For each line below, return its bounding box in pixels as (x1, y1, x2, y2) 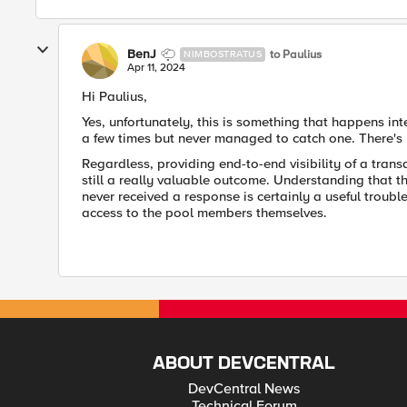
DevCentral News (188, 380, 301, 398)
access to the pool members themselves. (82, 204, 327, 221)
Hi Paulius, (82, 88, 147, 104)
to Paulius (270, 46, 322, 62)
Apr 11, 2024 (127, 61, 185, 74)
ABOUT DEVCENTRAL (153, 355, 336, 372)
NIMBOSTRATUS (184, 48, 262, 60)
